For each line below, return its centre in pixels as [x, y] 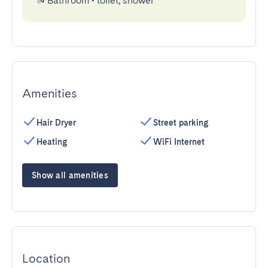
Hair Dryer [56, 123]
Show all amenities [70, 175]
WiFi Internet [179, 142]
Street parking [181, 123]
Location [46, 258]
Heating [52, 142]
